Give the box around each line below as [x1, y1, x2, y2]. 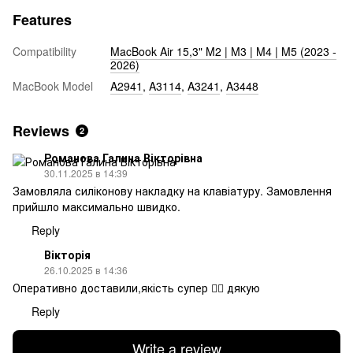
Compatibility [13, 43, 76, 59]
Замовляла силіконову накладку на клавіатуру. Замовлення [13, 182, 332, 199]
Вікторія [44, 246, 91, 262]
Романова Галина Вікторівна [44, 149, 203, 165]
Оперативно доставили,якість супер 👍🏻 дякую [13, 279, 260, 295]
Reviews [13, 120, 69, 141]
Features [13, 9, 72, 30]
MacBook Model [13, 77, 93, 94]
